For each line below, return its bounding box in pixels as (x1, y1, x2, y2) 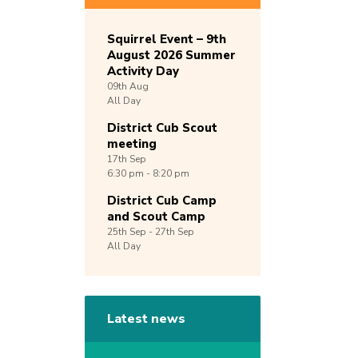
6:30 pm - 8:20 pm (107, 167, 189, 181)
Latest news (107, 310, 185, 328)
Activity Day (107, 63, 179, 80)
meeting (107, 136, 157, 153)
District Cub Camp (107, 193, 217, 209)
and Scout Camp (107, 209, 205, 225)
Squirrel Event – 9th (107, 31, 226, 48)
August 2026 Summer (107, 47, 236, 64)
